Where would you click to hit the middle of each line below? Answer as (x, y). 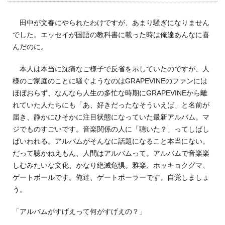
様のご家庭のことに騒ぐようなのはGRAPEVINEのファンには (110, 81)
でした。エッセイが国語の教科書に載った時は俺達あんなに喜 (111, 34)
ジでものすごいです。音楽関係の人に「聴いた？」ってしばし (111, 129)
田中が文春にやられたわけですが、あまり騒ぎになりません (111, 22)
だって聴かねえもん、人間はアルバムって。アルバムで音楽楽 (111, 153)
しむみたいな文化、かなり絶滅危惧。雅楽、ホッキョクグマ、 (111, 165)
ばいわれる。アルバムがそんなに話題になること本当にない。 (111, 141)
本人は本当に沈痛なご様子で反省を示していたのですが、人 (111, 69)
